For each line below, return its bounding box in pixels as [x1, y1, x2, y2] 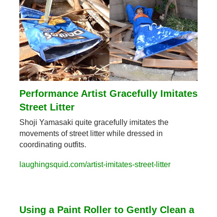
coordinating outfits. [19, 140, 86, 149]
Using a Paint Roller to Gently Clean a [19, 204, 194, 216]
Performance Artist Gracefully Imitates [19, 88, 198, 99]
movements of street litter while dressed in [19, 129, 163, 138]
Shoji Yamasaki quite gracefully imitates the [19, 118, 169, 127]
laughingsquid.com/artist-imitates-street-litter [19, 160, 170, 169]
